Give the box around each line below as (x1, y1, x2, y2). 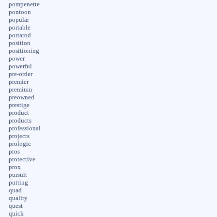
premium (8, 86, 32, 93)
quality (8, 194, 28, 201)
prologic (8, 140, 31, 147)
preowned (8, 93, 34, 101)
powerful (8, 62, 32, 70)
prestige (8, 101, 30, 108)
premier (8, 78, 29, 85)
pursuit (8, 171, 27, 178)
